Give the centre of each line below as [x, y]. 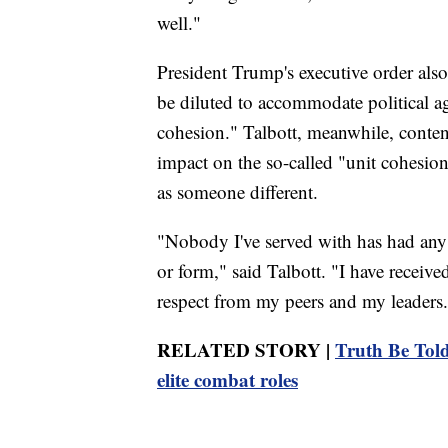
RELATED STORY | [246, 349]
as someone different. [237, 191]
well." [179, 22]
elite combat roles [227, 379]
